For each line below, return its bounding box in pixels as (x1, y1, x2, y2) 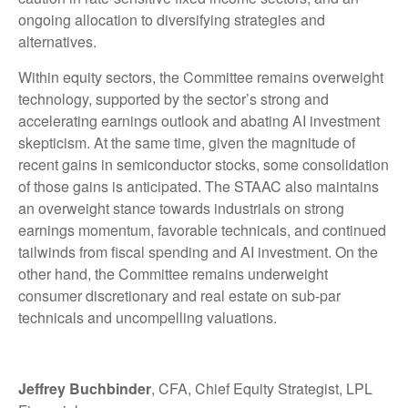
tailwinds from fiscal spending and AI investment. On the (18, 240, 378, 262)
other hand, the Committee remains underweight (18, 262, 328, 284)
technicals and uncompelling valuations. (18, 306, 277, 328)
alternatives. (18, 30, 97, 52)
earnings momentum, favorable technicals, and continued (18, 219, 386, 240)
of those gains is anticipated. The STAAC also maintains (18, 175, 379, 197)
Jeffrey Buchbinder (18, 377, 151, 399)
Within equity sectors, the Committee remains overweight (18, 66, 383, 87)
